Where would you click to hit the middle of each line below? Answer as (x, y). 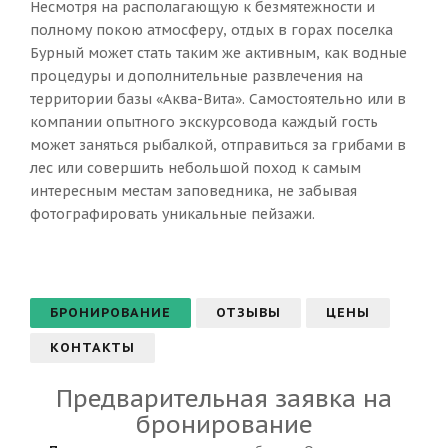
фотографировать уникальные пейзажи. (172, 214)
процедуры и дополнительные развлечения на (196, 76)
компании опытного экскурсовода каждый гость (204, 122)
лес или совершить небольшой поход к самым (195, 168)
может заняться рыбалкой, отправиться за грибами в (218, 145)
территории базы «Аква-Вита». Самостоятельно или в (218, 99)
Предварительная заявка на (224, 398)
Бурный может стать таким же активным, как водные (218, 53)
